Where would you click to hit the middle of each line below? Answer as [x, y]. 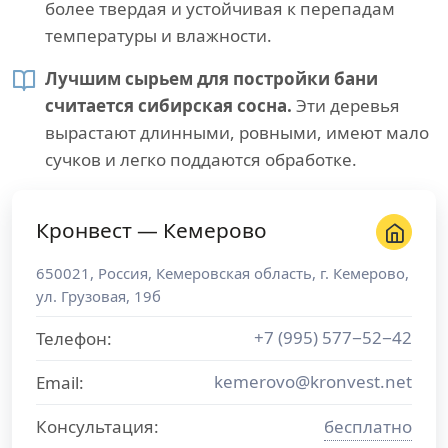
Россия [123, 273]
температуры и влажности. [158, 35]
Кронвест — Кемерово [151, 230]
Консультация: [97, 426]
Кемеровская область [234, 273]
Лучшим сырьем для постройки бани [211, 78]
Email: [60, 382]
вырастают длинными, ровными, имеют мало [237, 132]
